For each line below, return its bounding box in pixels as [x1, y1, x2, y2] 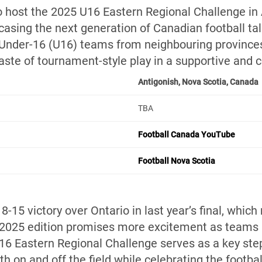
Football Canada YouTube [138, 130, 235, 139]
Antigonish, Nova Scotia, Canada [138, 77, 258, 87]
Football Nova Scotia [138, 156, 215, 166]
